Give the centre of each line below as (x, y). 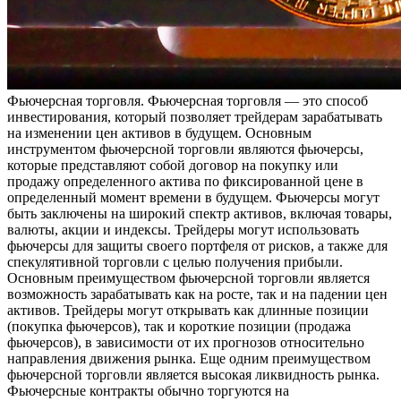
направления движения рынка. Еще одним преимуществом (189, 359)
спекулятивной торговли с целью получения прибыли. (175, 262)
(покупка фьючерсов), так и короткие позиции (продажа (179, 327)
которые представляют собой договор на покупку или (173, 166)
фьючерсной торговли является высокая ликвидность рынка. (193, 375)
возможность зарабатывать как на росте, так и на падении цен (197, 294)
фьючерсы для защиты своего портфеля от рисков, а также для (197, 246)
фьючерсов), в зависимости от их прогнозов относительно (186, 343)
